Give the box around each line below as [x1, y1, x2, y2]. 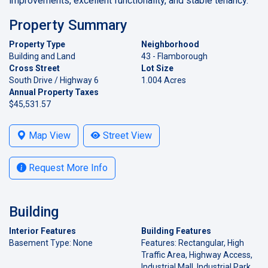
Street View [100, 129, 152, 141]
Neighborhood [141, 39, 199, 49]
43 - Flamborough [141, 51, 208, 61]
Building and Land [9, 51, 75, 61]
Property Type [9, 39, 65, 49]
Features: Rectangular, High [141, 237, 244, 248]
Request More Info [26, 162, 108, 173]
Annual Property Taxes [9, 87, 99, 97]
